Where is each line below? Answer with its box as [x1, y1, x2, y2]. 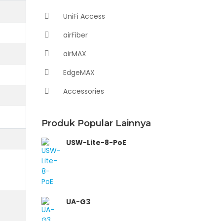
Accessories [61, 86, 104, 96]
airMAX [61, 49, 86, 59]
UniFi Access [61, 11, 105, 21]
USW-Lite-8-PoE [66, 138, 126, 147]
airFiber [61, 30, 88, 40]
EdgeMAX [61, 68, 95, 77]
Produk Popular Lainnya [41, 118, 151, 129]
